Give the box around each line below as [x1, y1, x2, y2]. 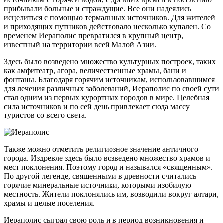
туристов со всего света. [4, 111, 87, 119]
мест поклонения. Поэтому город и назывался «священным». [4, 163, 213, 171]
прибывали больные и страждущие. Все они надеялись [4, 4, 191, 13]
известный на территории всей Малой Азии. [4, 40, 156, 49]
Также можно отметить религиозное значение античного [4, 145, 198, 153]
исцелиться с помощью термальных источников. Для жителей [4, 13, 215, 22]
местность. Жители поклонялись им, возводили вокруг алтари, [4, 190, 219, 198]
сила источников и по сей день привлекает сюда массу [4, 102, 190, 111]
